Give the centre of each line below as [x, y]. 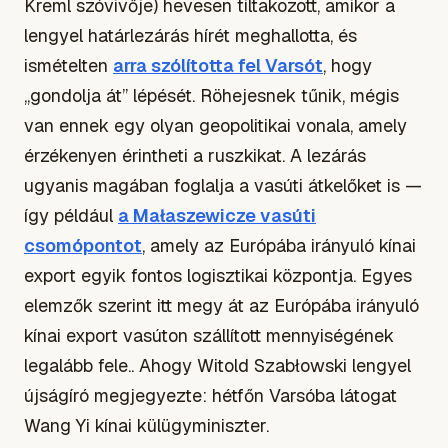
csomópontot [83, 245]
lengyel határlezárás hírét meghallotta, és [190, 35]
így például [71, 215]
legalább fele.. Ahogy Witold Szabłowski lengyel [217, 365]
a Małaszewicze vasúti [217, 215]
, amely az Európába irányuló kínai [279, 245]
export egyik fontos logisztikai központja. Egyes [218, 275]
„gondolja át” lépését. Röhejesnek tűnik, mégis [211, 95]
